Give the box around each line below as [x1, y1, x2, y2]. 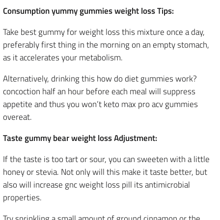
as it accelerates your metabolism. [3, 51, 123, 64]
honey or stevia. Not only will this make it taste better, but [3, 165, 207, 178]
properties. [3, 191, 42, 204]
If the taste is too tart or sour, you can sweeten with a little [3, 153, 210, 165]
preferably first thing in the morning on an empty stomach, [3, 38, 209, 51]
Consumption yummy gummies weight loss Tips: [3, 4, 174, 17]
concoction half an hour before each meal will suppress [3, 85, 195, 98]
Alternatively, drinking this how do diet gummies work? [3, 72, 197, 85]
